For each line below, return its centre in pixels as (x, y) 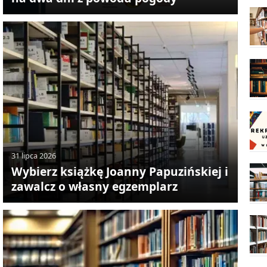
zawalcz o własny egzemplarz (94, 187)
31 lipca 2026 (33, 156)
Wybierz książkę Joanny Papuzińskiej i (119, 172)
